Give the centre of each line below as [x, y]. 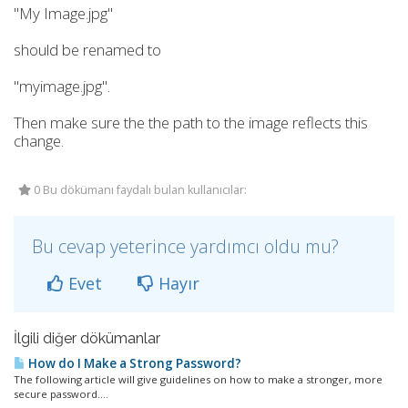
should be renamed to [87, 50]
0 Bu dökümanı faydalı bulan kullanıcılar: [139, 190]
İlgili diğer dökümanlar [87, 338]
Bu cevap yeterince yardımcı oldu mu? [185, 246]
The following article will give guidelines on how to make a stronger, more [198, 379]
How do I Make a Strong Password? [133, 363]
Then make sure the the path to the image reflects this [191, 122]
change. [39, 141]
